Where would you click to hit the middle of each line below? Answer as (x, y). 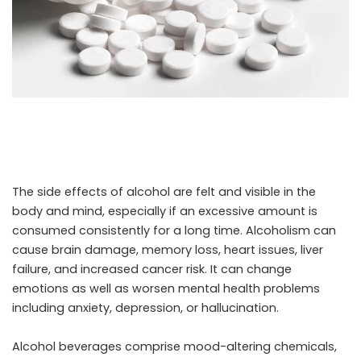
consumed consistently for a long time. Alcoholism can (174, 230)
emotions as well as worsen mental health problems (166, 288)
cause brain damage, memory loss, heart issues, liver (168, 249)
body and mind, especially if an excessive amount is (165, 211)
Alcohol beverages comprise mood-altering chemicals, (174, 346)
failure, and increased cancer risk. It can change (152, 269)
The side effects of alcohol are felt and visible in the (164, 191)
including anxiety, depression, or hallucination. (147, 307)
